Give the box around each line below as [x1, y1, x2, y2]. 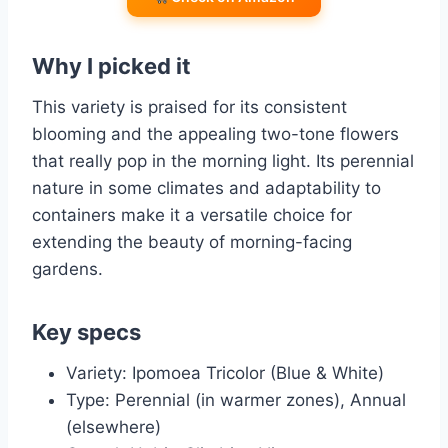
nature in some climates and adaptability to [32, 178, 381, 199]
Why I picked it [32, 53, 191, 80]
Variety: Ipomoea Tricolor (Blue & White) [66, 363, 384, 384]
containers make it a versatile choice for [32, 205, 352, 226]
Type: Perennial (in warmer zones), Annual [66, 390, 406, 411]
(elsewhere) [66, 417, 161, 438]
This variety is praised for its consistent [32, 97, 347, 118]
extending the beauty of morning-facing [32, 232, 352, 253]
